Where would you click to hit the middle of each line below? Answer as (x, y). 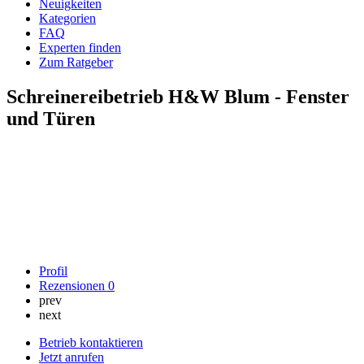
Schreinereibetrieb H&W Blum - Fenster (178, 96)
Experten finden (80, 48)
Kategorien (67, 18)
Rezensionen (74, 286)
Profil (53, 271)
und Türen (51, 118)
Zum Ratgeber (76, 62)
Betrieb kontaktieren (91, 343)
